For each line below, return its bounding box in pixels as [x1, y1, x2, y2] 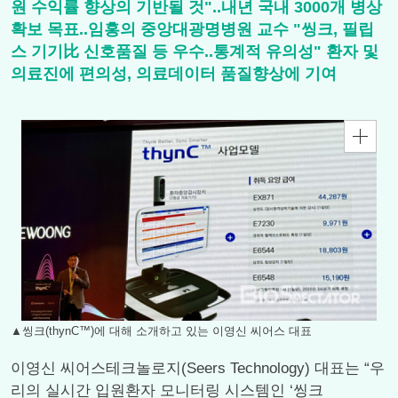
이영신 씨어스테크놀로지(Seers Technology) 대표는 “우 [11, 360, 385, 377]
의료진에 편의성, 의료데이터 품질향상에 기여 [11, 65, 337, 83]
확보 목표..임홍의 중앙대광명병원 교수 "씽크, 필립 [11, 20, 374, 38]
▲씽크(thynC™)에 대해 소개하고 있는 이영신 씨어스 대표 [11, 324, 312, 338]
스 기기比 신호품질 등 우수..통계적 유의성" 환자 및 [11, 43, 378, 60]
